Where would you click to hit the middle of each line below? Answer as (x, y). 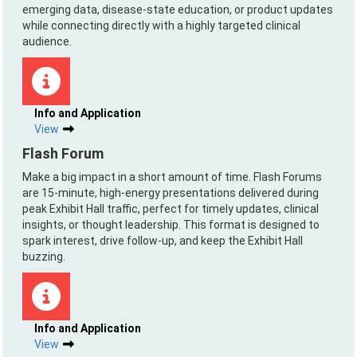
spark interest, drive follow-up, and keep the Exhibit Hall (163, 241)
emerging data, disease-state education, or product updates (178, 10)
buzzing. (44, 257)
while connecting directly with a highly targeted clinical (161, 25)
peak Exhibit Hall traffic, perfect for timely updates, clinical (171, 209)
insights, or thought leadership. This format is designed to (171, 225)
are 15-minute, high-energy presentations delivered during (171, 193)
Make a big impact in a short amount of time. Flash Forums (172, 177)
